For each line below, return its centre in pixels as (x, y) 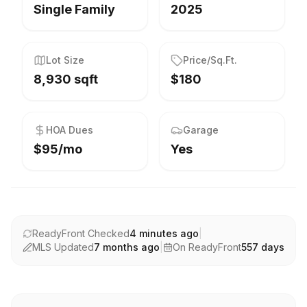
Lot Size (65, 60)
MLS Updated (63, 247)
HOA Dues (70, 130)
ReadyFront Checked (81, 233)
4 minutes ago (164, 233)
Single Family (74, 9)
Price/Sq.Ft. (210, 60)
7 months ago (127, 247)
